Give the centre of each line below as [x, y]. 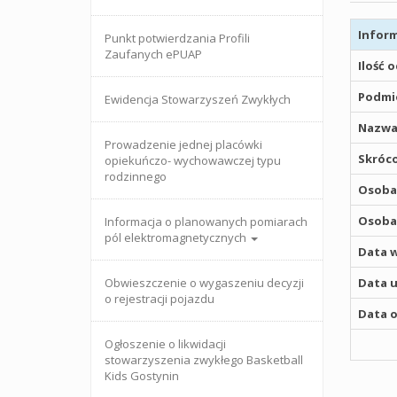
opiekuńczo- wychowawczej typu [193, 160]
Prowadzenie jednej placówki [183, 144]
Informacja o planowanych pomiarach [206, 222]
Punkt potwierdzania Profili [177, 38]
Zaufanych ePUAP [153, 54]
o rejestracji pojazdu [160, 299]
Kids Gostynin [142, 376]
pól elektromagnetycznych [177, 237]
